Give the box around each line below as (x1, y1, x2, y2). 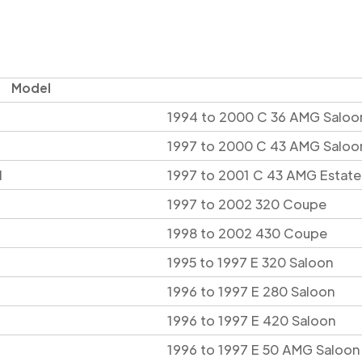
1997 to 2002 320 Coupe (167, 195, 326, 213)
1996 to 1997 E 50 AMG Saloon (167, 340, 360, 358)
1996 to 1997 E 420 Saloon (167, 311, 336, 329)
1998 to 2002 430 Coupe (167, 224, 327, 242)
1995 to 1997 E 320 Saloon (167, 253, 334, 271)
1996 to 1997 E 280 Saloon (167, 282, 335, 300)
